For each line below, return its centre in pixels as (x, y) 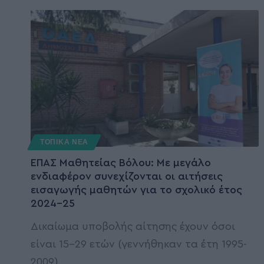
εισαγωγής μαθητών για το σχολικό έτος (136, 189)
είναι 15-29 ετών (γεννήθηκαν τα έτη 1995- (139, 244)
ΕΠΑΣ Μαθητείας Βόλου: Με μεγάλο (121, 162)
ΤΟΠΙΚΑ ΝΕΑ (64, 142)
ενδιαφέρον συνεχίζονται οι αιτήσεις (127, 176)
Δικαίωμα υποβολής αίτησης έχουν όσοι (133, 226)
